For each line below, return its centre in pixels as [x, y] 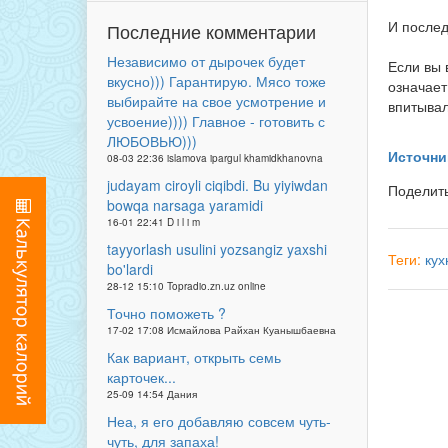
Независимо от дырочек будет [206, 61]
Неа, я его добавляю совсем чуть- [219, 421]
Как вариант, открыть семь [194, 357]
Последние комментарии [211, 31]
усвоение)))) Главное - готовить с [216, 121]
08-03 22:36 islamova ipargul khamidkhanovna [215, 158]
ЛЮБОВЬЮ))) [152, 141]
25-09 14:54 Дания [152, 394]
